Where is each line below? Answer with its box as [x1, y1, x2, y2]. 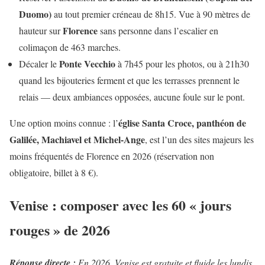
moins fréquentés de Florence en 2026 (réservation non [9, 150, 214, 163]
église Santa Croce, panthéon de [118, 116, 246, 130]
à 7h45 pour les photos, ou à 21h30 [115, 57, 249, 70]
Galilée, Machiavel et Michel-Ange [9, 132, 145, 147]
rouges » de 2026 [9, 219, 110, 240]
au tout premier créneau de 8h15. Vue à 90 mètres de [51, 8, 250, 21]
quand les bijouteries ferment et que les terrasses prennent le [19, 74, 240, 87]
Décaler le [19, 57, 59, 70]
